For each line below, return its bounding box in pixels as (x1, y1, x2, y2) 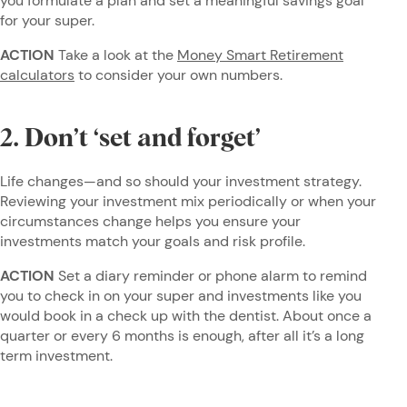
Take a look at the (58, 45, 177, 65)
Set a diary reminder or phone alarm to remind (58, 265, 367, 285)
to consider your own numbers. (74, 65, 283, 84)
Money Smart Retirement (177, 45, 343, 65)
